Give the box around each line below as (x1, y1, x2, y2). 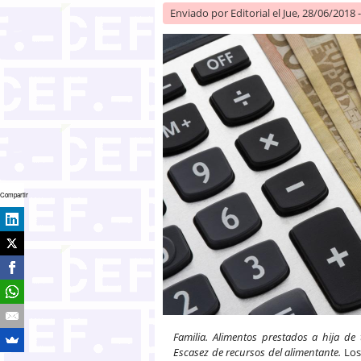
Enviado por (170, 5, 230, 20)
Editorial (230, 5, 270, 20)
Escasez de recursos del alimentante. (173, 344, 344, 359)
